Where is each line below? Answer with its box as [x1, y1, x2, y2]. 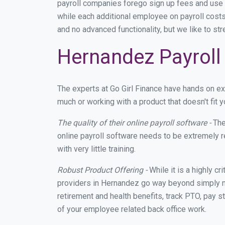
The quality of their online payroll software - [57, 118, 211, 128]
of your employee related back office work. [57, 204, 206, 214]
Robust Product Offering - [57, 165, 147, 175]
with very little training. [57, 144, 136, 154]
